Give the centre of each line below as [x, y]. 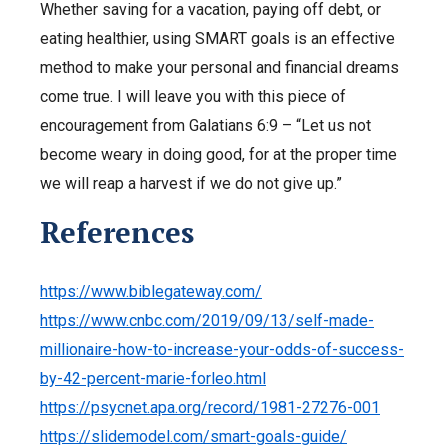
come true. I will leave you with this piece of [193, 96]
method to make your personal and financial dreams [219, 67]
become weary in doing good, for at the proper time [218, 154]
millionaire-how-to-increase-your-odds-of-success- [222, 349]
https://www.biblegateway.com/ [151, 291]
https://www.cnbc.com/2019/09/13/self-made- [207, 320]
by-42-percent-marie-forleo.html [153, 378]
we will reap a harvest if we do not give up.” [193, 183]
